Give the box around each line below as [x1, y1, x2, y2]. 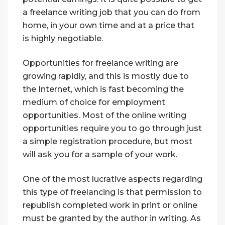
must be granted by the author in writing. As [23, 213, 201, 223]
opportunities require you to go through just [23, 124, 202, 134]
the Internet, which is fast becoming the [23, 84, 184, 94]
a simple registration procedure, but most [23, 137, 192, 147]
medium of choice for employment [23, 97, 165, 107]
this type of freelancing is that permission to [23, 187, 202, 197]
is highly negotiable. [23, 34, 103, 44]
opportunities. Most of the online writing [23, 110, 186, 121]
